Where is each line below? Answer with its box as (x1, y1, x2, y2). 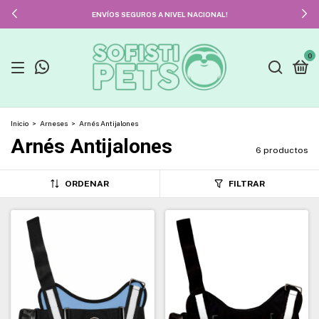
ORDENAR (64, 179, 109, 189)
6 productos (256, 145, 308, 155)
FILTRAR (228, 179, 265, 189)
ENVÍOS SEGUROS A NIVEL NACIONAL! (91, 10, 228, 19)
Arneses (40, 119, 68, 127)
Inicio (11, 119, 28, 127)
